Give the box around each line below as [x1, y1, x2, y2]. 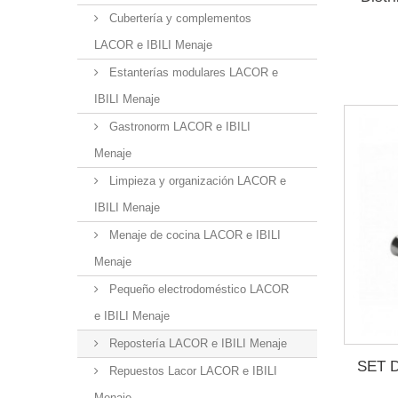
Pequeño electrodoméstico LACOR [106, 283, 289, 296]
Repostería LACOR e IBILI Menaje [106, 337, 287, 350]
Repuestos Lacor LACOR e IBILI [106, 364, 277, 378]
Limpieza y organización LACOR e [106, 174, 286, 187]
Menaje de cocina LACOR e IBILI [106, 228, 281, 242]
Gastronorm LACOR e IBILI [106, 120, 251, 133]
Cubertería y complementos [106, 12, 251, 25]
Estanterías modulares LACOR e [106, 66, 278, 79]
